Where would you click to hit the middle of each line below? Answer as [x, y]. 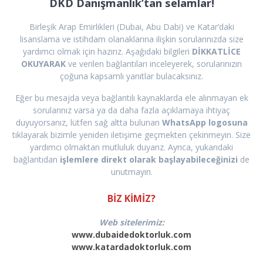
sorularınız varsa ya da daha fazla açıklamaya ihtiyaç [131, 110]
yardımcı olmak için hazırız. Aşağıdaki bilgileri [107, 52]
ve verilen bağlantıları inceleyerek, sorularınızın [155, 64]
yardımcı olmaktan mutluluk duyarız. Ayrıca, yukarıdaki [131, 147]
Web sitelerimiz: [131, 222]
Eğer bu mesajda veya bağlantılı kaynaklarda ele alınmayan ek [131, 98]
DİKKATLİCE [216, 52]
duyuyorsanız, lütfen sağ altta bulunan [89, 123]
